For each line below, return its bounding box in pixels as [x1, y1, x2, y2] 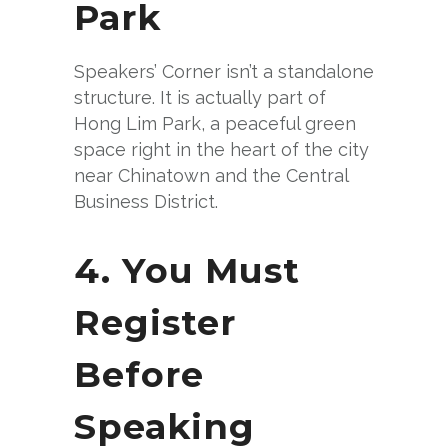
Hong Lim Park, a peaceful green [74, 112, 356, 134]
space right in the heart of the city [74, 138, 369, 160]
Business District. [74, 190, 218, 212]
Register [74, 300, 236, 344]
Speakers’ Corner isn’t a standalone [74, 60, 374, 82]
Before [74, 352, 204, 396]
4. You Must [74, 248, 300, 292]
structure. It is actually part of [74, 86, 326, 108]
